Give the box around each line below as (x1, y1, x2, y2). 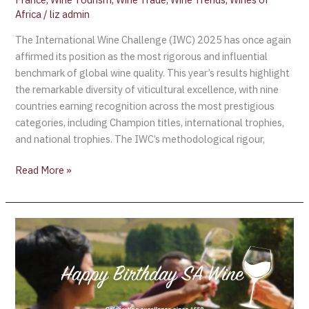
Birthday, (14, 235, 54, 248)
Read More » (15, 163, 72, 177)
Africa (15, 7, 42, 21)
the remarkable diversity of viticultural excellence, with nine (15, 82, 279, 96)
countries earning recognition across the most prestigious (15, 99, 275, 112)
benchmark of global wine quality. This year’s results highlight (15, 66, 290, 79)
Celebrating (14, 284, 68, 298)
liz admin (50, 7, 90, 21)
